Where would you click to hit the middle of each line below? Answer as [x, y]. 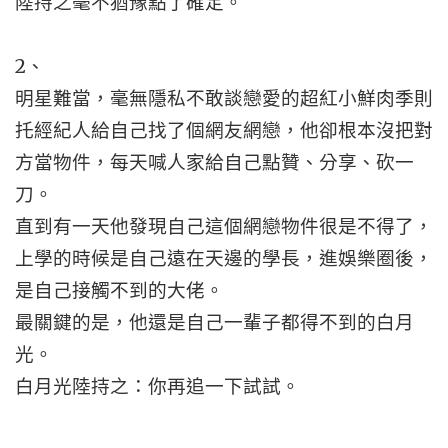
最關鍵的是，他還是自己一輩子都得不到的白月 [214, 322]
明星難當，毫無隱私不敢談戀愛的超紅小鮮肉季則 [224, 98]
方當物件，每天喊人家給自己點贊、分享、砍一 [214, 162]
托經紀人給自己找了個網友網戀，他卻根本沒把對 [224, 130]
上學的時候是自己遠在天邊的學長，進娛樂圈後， [224, 258]
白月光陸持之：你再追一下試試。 [157, 386]
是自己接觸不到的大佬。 [119, 290]
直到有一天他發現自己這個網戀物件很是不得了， [224, 226]
